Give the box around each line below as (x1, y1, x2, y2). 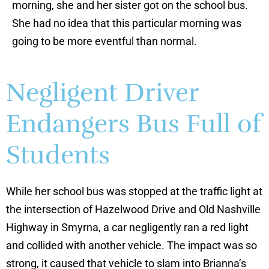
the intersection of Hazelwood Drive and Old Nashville (6, 203, 261, 216)
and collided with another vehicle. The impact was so (6, 239, 257, 252)
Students (6, 139, 110, 171)
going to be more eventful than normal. (12, 35, 197, 47)
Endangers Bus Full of (6, 108, 261, 140)
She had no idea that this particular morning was (12, 17, 241, 29)
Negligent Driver (6, 77, 199, 109)
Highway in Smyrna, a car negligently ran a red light (6, 221, 249, 234)
